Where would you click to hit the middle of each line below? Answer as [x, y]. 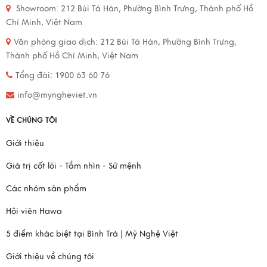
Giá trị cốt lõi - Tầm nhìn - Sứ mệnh [74, 166]
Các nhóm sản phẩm [46, 188]
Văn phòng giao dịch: [57, 42]
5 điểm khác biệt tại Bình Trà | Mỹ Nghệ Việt [92, 234]
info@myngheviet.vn [57, 95]
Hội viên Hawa [34, 211]
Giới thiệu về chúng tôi [50, 256]
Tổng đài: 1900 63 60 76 [63, 75]
